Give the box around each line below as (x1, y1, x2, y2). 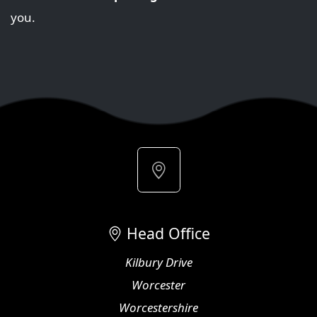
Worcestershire (119, 299, 198, 316)
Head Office (122, 223, 210, 244)
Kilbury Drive (125, 253, 192, 270)
